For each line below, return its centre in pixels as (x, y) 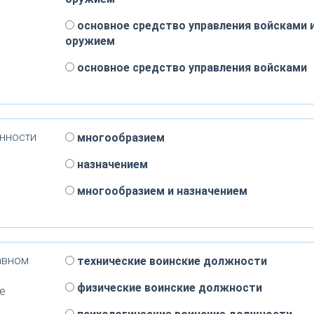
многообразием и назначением (161, 191)
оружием (90, 41)
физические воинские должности (168, 288)
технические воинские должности (170, 261)
